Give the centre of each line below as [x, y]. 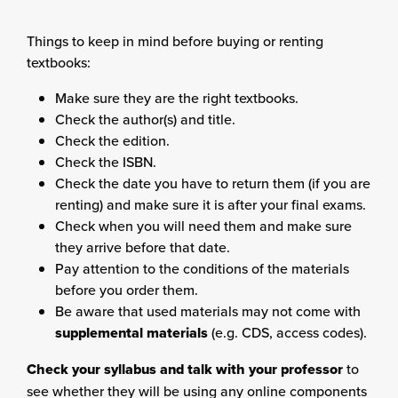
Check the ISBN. [106, 161]
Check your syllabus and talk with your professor [185, 369]
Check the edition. [112, 140]
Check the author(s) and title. [145, 119]
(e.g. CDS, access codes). [287, 332]
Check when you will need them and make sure [203, 225]
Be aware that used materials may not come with [208, 310]
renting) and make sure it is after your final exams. [211, 204]
